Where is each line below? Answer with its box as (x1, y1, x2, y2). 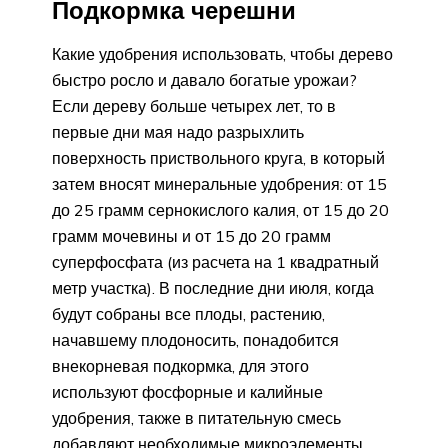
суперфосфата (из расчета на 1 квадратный (52, 251, 379, 272)
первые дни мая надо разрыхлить (52, 121, 304, 142)
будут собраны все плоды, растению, (52, 303, 325, 324)
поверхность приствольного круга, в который (52, 147, 385, 168)
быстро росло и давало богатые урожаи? (52, 69, 357, 90)
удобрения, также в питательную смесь (52, 407, 341, 428)
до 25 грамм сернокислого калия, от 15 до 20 (52, 199, 389, 220)
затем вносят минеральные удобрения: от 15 (52, 173, 387, 194)
